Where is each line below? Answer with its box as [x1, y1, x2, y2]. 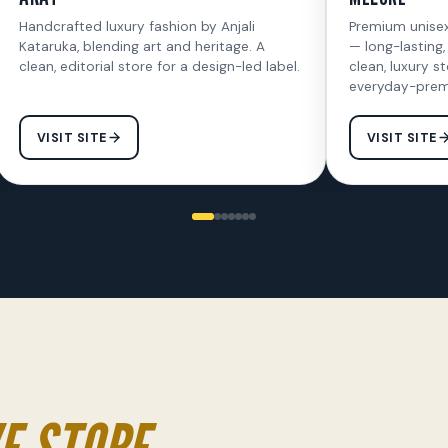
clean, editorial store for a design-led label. [19, 58, 300, 75]
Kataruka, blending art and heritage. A [19, 38, 265, 55]
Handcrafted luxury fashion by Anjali [19, 18, 255, 35]
